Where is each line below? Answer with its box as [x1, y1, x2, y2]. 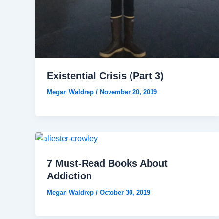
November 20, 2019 [100, 88, 157, 96]
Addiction [47, 170, 92, 181]
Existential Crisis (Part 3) [47, 70, 164, 82]
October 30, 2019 [100, 188, 150, 196]
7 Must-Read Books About [47, 157, 168, 169]
